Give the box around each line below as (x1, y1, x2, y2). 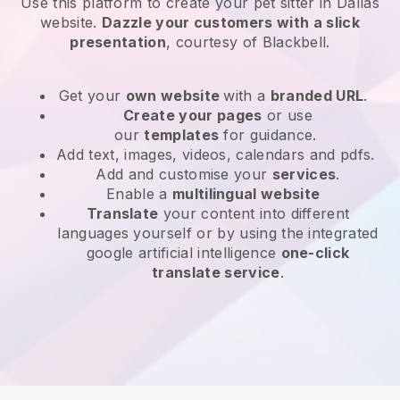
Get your (58, 86, 126, 104)
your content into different (158, 204, 350, 222)
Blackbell (262, 32, 327, 51)
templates (144, 125, 220, 144)
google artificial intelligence (86, 243, 281, 262)
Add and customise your (96, 164, 272, 183)
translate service (152, 262, 280, 281)
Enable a (106, 184, 172, 203)
